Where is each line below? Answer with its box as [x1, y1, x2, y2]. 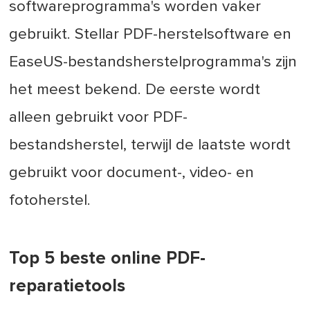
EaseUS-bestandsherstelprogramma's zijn [9, 54, 298, 70]
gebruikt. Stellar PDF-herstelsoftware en [9, 26, 292, 42]
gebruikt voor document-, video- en [9, 165, 255, 181]
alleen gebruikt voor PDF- [9, 109, 188, 125]
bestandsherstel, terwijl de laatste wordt [9, 137, 291, 153]
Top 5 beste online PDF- [9, 249, 206, 267]
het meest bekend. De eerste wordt [9, 82, 261, 98]
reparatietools [9, 277, 126, 295]
